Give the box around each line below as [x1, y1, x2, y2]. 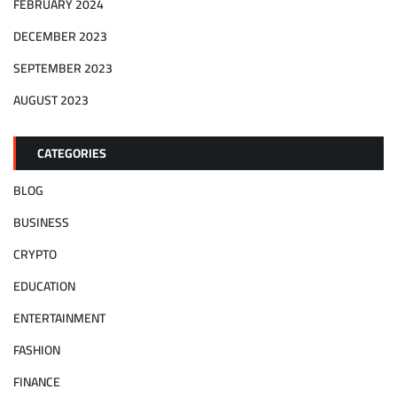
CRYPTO [13, 242, 57, 266]
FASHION [13, 338, 60, 362]
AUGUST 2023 [13, 88, 89, 112]
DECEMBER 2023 [13, 24, 107, 48]
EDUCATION [13, 274, 75, 298]
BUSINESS [13, 210, 69, 234]
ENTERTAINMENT [13, 306, 105, 330]
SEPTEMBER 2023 [13, 56, 113, 80]
